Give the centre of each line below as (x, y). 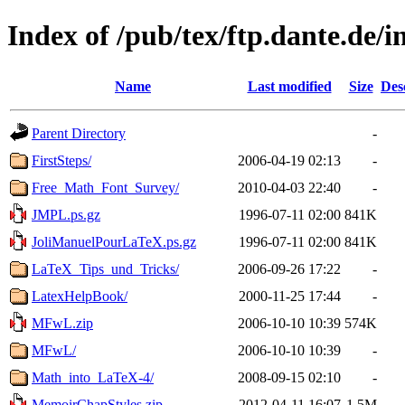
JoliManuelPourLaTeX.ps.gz (114, 241)
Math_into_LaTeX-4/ (93, 377)
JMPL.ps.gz (66, 214)
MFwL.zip (62, 323)
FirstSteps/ (61, 160)
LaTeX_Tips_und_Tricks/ (105, 268)
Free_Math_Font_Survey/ (105, 187)
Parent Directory (79, 133)
